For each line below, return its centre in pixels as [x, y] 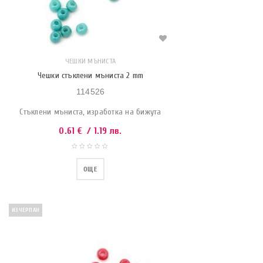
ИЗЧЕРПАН [26, 210]
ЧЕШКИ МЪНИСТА [90, 61]
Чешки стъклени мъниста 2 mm [90, 75]
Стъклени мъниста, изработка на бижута [90, 112]
